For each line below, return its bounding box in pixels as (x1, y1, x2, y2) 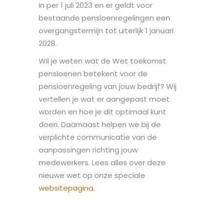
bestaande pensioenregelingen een (39, 12, 170, 23)
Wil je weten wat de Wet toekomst (39, 55, 166, 66)
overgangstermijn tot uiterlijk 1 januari (39, 25, 174, 36)
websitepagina (39, 182, 93, 193)
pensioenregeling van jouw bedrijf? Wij (39, 81, 176, 91)
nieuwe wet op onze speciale (39, 170, 145, 180)
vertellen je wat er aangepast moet (39, 93, 170, 104)
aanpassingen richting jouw (39, 144, 138, 155)
